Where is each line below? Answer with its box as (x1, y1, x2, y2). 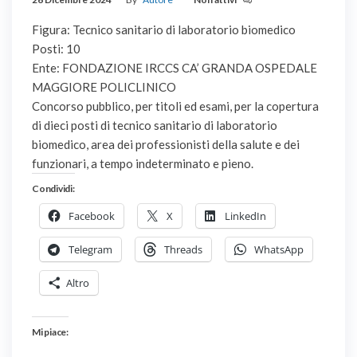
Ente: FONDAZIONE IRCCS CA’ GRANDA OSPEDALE (32, 61, 317, 76)
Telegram (69, 242, 112, 257)
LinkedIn (225, 209, 266, 224)
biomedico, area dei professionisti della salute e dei (32, 137, 300, 152)
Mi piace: (32, 326, 69, 339)
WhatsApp (254, 242, 304, 257)
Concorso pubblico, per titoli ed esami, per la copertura (32, 99, 319, 114)
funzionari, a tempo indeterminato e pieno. (32, 156, 253, 171)
